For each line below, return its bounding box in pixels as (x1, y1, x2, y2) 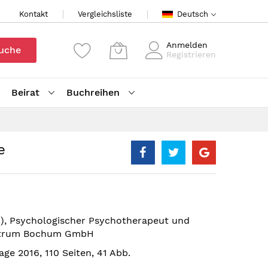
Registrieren (166, 50, 216, 59)
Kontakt (19, 10, 48, 19)
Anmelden (166, 40, 208, 50)
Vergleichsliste (78, 10, 132, 19)
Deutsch (177, 10, 208, 19)
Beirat (11, 87, 39, 98)
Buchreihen (66, 87, 120, 98)
